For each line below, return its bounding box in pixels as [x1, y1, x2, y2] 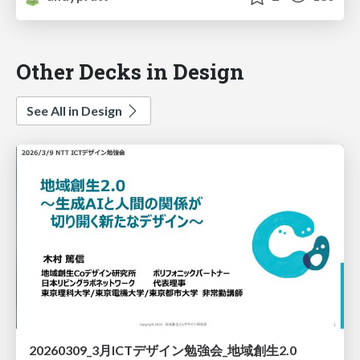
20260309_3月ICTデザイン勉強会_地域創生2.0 [29, 342, 297, 358]
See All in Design [27, 102, 125, 118]
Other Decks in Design [16, 56, 244, 85]
